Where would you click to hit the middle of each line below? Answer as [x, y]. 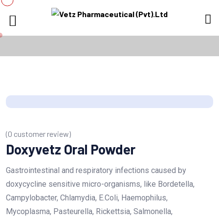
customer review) [42, 134]
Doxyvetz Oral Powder [71, 149]
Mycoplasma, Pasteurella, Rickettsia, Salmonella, [89, 211]
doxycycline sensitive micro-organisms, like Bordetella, [100, 184]
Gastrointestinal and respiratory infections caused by [96, 170]
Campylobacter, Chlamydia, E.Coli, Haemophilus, [87, 198]
